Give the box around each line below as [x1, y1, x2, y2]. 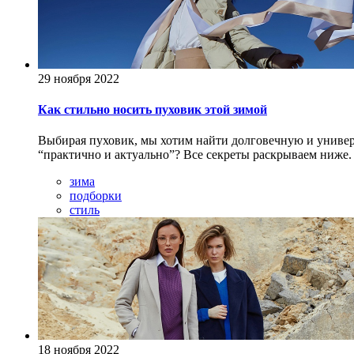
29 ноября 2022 [38, 71, 119, 85]
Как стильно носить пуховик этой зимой [38, 102, 267, 116]
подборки [70, 189, 122, 203]
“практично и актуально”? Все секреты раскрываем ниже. [38, 148, 352, 162]
